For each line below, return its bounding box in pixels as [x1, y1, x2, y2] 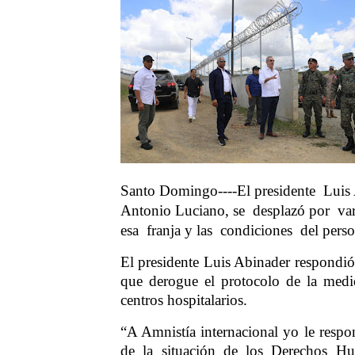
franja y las [147, 222, 212, 239]
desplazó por [253, 202, 330, 219]
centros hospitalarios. [120, 292, 247, 309]
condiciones [220, 222, 292, 239]
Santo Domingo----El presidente [120, 182, 315, 200]
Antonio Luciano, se [120, 202, 245, 219]
